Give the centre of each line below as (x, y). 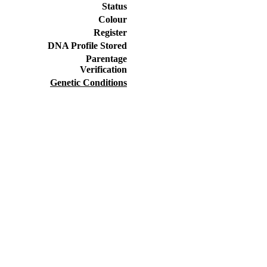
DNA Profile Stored (87, 45)
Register (110, 32)
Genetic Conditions (89, 82)
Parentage (102, 58)
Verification (103, 69)
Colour (113, 19)
